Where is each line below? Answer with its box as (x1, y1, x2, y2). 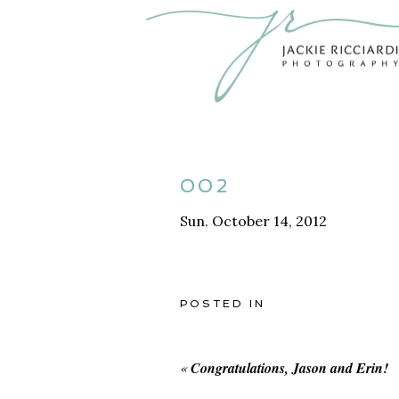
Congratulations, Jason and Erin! (190, 358, 388, 379)
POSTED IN (179, 297, 265, 311)
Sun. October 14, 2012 (179, 212, 327, 231)
